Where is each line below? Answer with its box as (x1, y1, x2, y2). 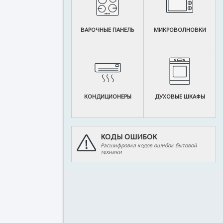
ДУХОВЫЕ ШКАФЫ (154, 93, 205, 100)
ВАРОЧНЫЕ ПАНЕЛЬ (81, 26, 134, 33)
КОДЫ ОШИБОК (100, 132, 157, 141)
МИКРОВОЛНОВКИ (153, 26, 206, 33)
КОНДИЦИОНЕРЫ (84, 93, 131, 100)
